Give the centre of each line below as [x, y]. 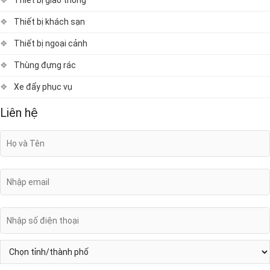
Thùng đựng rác [45, 65]
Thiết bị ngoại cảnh [51, 43]
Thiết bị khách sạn [49, 21]
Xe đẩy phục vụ [43, 86]
